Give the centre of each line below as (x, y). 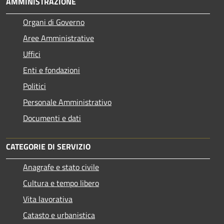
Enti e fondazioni (51, 70)
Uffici (32, 54)
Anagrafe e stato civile (61, 167)
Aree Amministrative (58, 38)
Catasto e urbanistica (59, 215)
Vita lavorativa (48, 199)
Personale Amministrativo (67, 102)
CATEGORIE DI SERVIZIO (48, 146)
